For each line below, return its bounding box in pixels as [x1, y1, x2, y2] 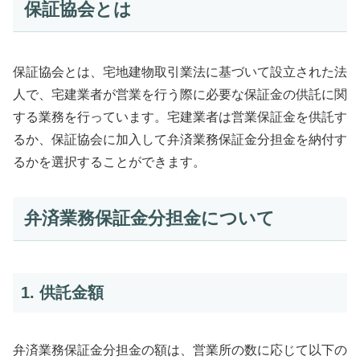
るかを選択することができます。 [13, 154, 206, 169]
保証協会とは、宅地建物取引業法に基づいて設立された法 [13, 64, 347, 79]
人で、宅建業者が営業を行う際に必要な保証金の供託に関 [13, 87, 347, 101]
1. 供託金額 [21, 284, 104, 302]
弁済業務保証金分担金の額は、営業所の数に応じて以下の [13, 342, 347, 357]
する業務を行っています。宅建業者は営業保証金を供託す [13, 109, 347, 124]
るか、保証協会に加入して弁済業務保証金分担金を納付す [13, 132, 347, 146]
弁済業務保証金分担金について [23, 208, 275, 229]
